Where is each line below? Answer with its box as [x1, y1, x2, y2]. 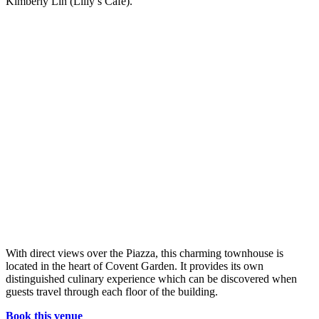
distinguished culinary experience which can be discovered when [6, 273, 297, 286]
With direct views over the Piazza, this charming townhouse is [6, 247, 283, 260]
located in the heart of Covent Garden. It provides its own [6, 260, 263, 273]
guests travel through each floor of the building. [6, 286, 218, 298]
